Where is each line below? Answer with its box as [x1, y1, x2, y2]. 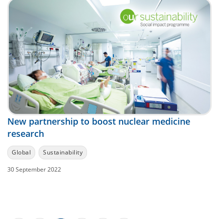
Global [12, 148, 31, 157]
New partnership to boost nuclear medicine [7, 115, 190, 128]
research [7, 128, 44, 140]
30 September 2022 [7, 165, 61, 174]
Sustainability [43, 148, 83, 157]
